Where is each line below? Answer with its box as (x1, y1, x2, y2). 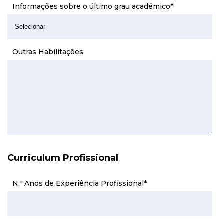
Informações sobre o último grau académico (12, 2, 170, 11)
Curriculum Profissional (7, 152, 118, 163)
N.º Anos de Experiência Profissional (12, 179, 144, 188)
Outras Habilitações (12, 47, 83, 56)
